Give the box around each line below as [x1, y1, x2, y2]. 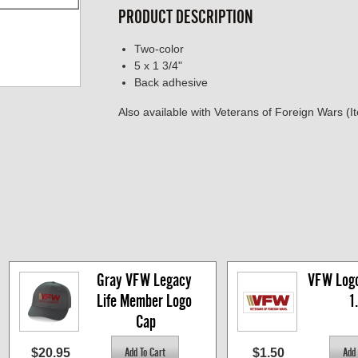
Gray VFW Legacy [97, 270, 192, 291]
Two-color [134, 42, 184, 56]
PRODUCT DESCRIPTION [118, 6, 253, 28]
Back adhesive [134, 76, 208, 89]
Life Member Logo [97, 291, 192, 312]
